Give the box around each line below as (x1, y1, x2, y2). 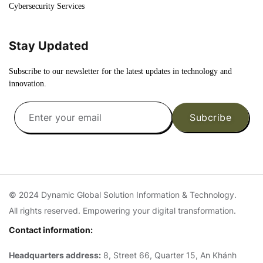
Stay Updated (9, 39, 89, 53)
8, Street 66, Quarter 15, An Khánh (101, 250, 237, 260)
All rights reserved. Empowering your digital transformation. (9, 205, 236, 215)
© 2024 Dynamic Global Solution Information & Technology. (9, 190, 237, 200)
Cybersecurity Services (9, 2, 85, 11)
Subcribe (190, 112, 231, 123)
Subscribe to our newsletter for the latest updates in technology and (9, 67, 232, 76)
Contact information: (9, 225, 93, 235)
